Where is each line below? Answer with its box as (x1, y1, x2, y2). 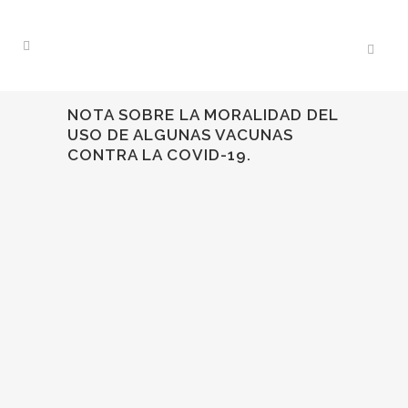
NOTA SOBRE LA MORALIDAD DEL (67, 106, 338, 124)
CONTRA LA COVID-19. (67, 146, 251, 164)
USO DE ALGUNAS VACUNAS (67, 126, 293, 144)
